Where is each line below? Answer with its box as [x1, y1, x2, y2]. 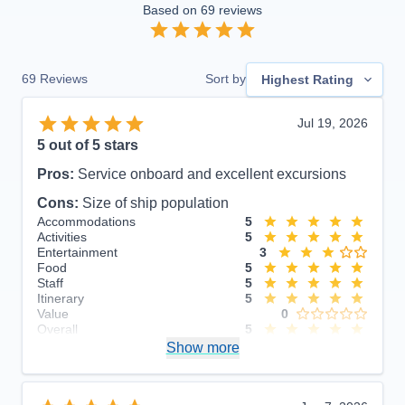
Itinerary [37, 290, 84, 306]
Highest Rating [261, 71, 353, 87]
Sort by [205, 71, 246, 87]
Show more [165, 339, 240, 355]
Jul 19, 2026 [297, 115, 368, 130]
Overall [37, 321, 78, 336]
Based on [143, 2, 201, 17]
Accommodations [37, 213, 136, 229]
